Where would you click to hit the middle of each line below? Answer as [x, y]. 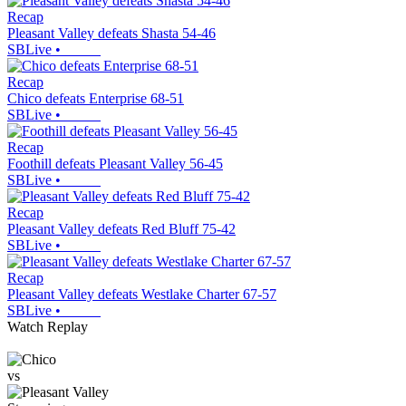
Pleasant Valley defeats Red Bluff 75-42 [121, 229]
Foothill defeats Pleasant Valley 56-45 [115, 164]
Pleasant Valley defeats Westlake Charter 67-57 [142, 295]
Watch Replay [48, 327]
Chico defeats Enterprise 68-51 [96, 99]
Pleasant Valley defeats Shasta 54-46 [111, 34]
